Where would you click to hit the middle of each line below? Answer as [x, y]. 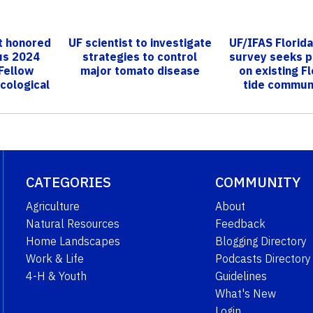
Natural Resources [72, 223]
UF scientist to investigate [140, 42]
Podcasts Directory [263, 258]
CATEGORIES [68, 182]
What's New [245, 293]
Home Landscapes [73, 241]
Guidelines [241, 276]
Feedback [240, 223]
